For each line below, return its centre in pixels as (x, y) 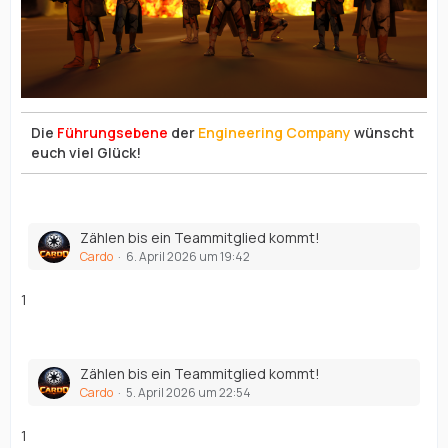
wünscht (382, 133)
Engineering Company (274, 133)
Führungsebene (112, 133)
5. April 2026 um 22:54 (188, 393)
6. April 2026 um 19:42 (188, 257)
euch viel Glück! (86, 153)
